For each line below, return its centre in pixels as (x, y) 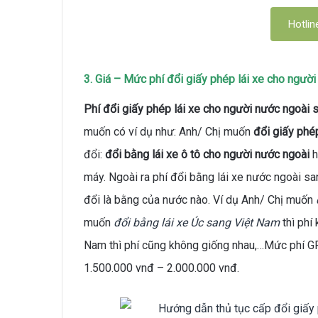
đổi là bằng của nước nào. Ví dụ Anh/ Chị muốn (200, 199)
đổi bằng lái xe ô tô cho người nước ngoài (209, 154)
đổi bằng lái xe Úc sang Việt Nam (197, 222)
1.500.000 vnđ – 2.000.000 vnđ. (161, 268)
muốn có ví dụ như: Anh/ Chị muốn (169, 131)
